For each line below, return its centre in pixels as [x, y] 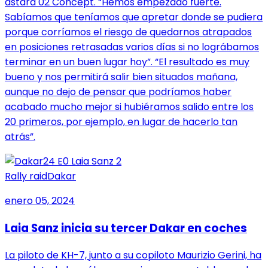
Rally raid [26, 176]
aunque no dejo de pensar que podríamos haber [118, 92]
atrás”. [20, 136]
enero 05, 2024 [40, 200]
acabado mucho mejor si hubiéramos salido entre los [129, 106]
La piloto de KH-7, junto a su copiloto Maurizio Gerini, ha [133, 255]
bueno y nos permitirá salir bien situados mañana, [121, 77]
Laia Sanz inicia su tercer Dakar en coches [126, 228]
